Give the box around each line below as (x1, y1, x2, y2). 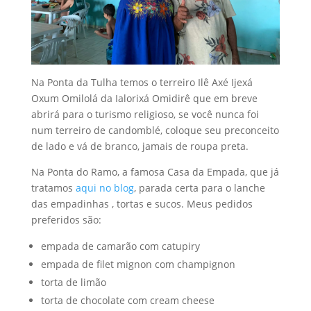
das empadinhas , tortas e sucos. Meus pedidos (31, 196, 253, 210)
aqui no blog (75, 180, 134, 194)
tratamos (31, 180, 76, 194)
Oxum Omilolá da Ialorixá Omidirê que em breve (31, 91, 258, 105)
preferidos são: (31, 212, 101, 226)
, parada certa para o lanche (133, 180, 265, 194)
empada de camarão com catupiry (40, 239, 200, 253)
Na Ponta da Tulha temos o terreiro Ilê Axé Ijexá (31, 75, 253, 89)
